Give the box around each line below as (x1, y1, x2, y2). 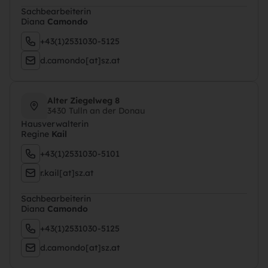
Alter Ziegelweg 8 (47, 95, 120, 106)
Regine (21, 129, 51, 139)
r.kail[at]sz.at (40, 167, 93, 178)
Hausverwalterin (21, 118, 89, 129)
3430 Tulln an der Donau (47, 105, 145, 116)
